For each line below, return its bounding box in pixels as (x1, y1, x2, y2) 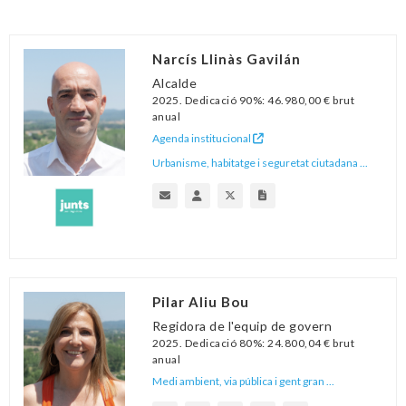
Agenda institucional (151, 131, 253, 145)
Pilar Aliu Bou (151, 294, 249, 310)
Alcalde (151, 75, 198, 91)
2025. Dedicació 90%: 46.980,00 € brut (151, 93, 355, 107)
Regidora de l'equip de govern (151, 318, 333, 333)
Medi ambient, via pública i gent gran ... (151, 374, 334, 388)
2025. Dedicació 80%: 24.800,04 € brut (151, 336, 355, 350)
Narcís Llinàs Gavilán (151, 51, 301, 67)
